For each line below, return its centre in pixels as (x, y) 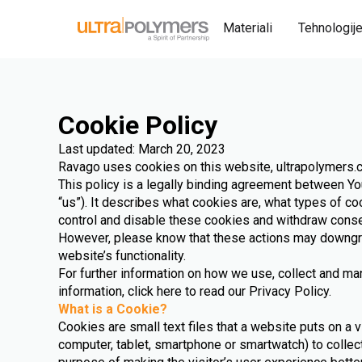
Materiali (248, 28)
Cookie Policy (138, 125)
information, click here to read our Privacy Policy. (195, 291)
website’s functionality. (122, 256)
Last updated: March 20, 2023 (142, 149)
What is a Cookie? (113, 309)
